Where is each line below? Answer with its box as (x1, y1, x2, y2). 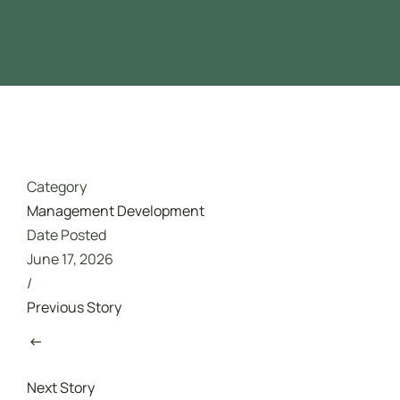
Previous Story (27, 296, 121, 317)
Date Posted (27, 224, 106, 245)
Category (27, 176, 87, 196)
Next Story (27, 377, 95, 397)
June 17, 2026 (27, 248, 113, 269)
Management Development (27, 200, 204, 221)
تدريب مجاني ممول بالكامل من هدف (169, 65, 359, 82)
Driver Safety (169, 9, 249, 26)
